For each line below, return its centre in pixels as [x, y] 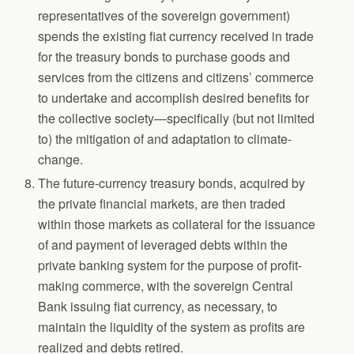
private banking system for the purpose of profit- [170, 265]
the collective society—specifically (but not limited [177, 118]
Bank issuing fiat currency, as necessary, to [158, 306]
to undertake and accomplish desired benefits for [174, 97]
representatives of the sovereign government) [164, 15]
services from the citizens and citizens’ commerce [176, 77]
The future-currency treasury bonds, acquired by [172, 183]
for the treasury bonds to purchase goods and [164, 56]
